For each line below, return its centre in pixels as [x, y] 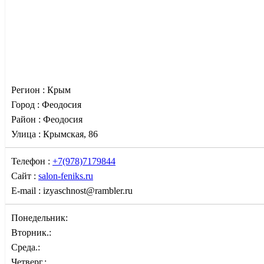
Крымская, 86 [70, 134]
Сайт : [25, 176]
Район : [27, 119]
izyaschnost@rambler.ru [88, 190]
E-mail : [27, 190]
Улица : [27, 134]
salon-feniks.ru [66, 176]
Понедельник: [39, 217]
